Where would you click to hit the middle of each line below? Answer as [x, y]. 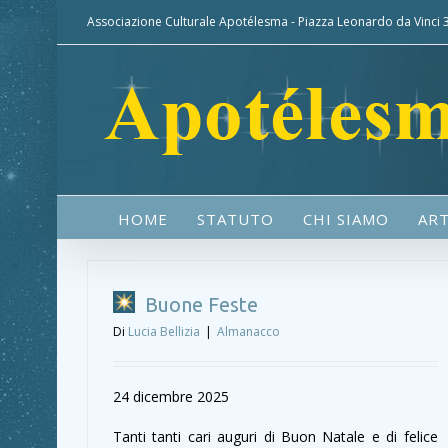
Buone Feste [199, 304]
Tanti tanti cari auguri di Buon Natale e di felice [275, 436]
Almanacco [248, 331]
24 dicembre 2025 [171, 396]
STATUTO [235, 219]
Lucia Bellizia [164, 331]
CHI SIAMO [345, 219]
